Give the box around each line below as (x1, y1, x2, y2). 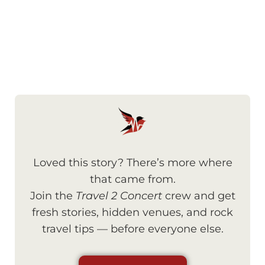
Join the (30, 189, 76, 203)
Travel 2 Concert (75, 189, 162, 203)
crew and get (161, 189, 235, 203)
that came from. (89, 173, 176, 186)
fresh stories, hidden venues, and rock (32, 206, 233, 219)
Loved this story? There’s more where (33, 156, 232, 170)
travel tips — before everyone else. (41, 222, 224, 236)
